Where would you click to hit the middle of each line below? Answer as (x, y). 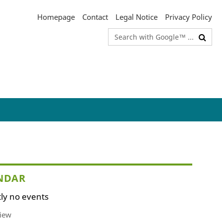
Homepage (56, 17)
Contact (95, 17)
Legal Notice (137, 17)
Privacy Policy (189, 17)
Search (120, 35)
